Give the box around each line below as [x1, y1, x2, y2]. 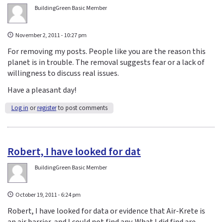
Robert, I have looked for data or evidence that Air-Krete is [7, 206, 205, 217]
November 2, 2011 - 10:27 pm [15, 31, 87, 40]
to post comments [56, 104, 108, 113]
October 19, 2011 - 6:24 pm [15, 191, 81, 200]
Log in [11, 104, 28, 113]
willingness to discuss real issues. [7, 67, 119, 79]
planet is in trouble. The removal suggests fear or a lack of [7, 56, 205, 68]
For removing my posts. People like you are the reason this [7, 46, 206, 57]
